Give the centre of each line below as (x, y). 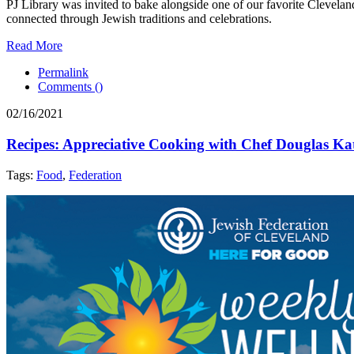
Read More (34, 46)
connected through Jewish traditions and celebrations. (139, 19)
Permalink (63, 73)
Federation (95, 175)
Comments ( (68, 87)
